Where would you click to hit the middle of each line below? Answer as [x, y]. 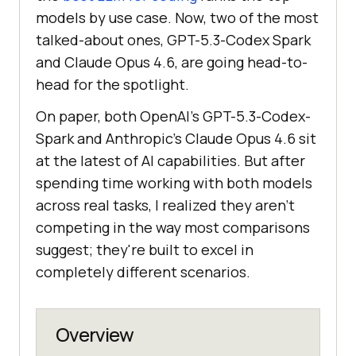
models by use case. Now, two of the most [177, 18]
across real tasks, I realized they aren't [165, 205]
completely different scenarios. [143, 272]
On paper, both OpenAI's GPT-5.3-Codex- [173, 116]
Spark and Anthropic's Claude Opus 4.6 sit [176, 139]
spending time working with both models [174, 183]
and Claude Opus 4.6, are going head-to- [172, 62]
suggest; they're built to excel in [145, 250]
